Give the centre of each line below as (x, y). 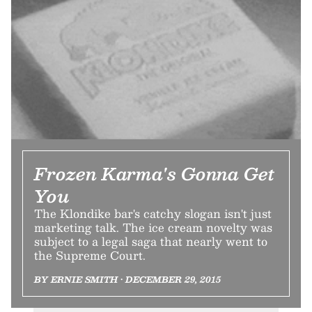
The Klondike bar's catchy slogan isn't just (153, 213)
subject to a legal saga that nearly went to (151, 241)
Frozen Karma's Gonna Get (155, 173)
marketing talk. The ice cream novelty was (153, 227)
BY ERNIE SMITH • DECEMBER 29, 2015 (127, 279)
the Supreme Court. (90, 255)
